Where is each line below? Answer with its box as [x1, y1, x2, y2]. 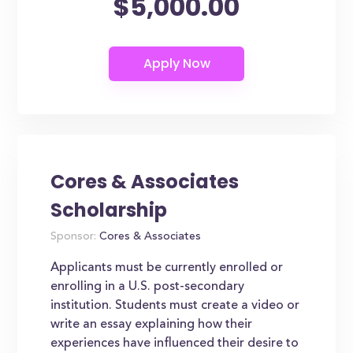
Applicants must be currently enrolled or [50, 262, 284, 274]
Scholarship [50, 197, 168, 223]
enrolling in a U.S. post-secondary [50, 281, 245, 293]
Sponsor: [50, 232, 97, 243]
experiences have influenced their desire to [50, 337, 299, 350]
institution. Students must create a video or [50, 299, 300, 312]
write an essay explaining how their [50, 318, 253, 331]
